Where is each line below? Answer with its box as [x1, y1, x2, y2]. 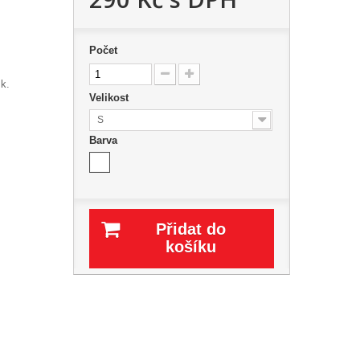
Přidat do [156, 220, 227, 238]
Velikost [88, 92, 132, 104]
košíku [166, 238, 217, 256]
